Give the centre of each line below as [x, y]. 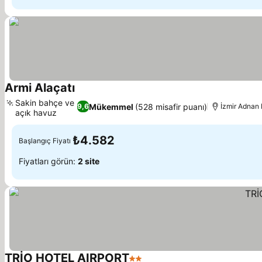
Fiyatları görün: [48, 161]
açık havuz [36, 113]
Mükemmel [111, 106]
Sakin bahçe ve [45, 103]
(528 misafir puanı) [171, 106]
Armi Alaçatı [40, 88]
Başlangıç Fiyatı [45, 140]
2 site [89, 161]
